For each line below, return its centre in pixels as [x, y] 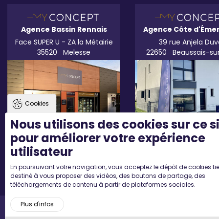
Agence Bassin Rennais [64, 29]
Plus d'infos [37, 204]
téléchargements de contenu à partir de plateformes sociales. [103, 185]
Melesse [76, 52]
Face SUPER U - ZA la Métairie [64, 42]
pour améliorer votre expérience [108, 138]
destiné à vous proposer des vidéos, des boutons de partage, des [108, 176]
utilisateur [42, 152]
